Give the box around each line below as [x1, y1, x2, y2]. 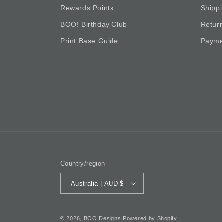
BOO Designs [83, 215, 121, 221]
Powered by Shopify [123, 215, 177, 221]
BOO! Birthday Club [60, 20, 127, 28]
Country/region [60, 160, 105, 167]
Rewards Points [60, 4, 114, 12]
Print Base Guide [60, 37, 118, 45]
